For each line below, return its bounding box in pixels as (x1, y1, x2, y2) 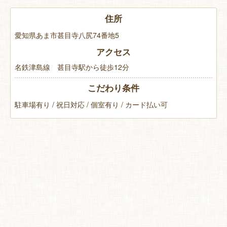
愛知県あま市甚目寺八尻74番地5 (15, 29, 119, 40)
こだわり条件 (88, 81, 139, 94)
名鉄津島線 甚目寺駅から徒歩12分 (15, 61, 129, 72)
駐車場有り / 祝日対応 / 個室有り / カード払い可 (15, 99, 168, 109)
